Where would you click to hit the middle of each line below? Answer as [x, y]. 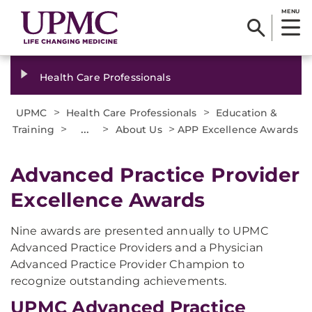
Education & [247, 113]
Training [34, 130]
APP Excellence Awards [238, 130]
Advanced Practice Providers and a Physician [137, 248]
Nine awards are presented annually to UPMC [140, 231]
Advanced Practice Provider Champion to [128, 264]
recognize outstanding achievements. [119, 281]
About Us [139, 130]
